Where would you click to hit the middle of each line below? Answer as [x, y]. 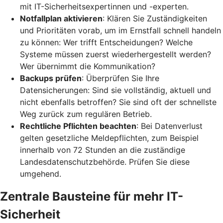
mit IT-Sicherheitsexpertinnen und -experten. [104, 6]
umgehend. [41, 173]
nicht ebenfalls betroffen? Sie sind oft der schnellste [118, 102]
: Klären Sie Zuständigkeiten [155, 18]
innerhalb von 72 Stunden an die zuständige [103, 150]
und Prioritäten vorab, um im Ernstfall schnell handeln [120, 30]
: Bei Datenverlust [169, 126]
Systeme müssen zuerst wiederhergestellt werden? [115, 54]
